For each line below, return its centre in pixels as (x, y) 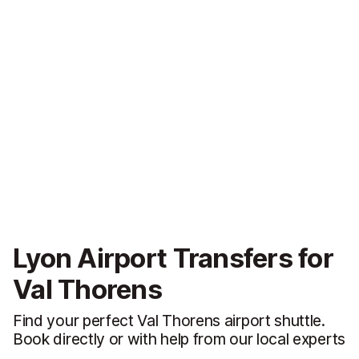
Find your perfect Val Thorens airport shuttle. (169, 321)
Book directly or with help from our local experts (179, 339)
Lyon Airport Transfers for (173, 258)
